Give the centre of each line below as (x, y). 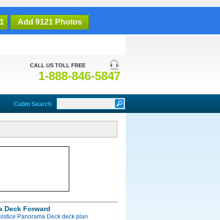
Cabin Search (33, 104)
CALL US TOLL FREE (58, 65)
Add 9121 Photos (50, 22)
